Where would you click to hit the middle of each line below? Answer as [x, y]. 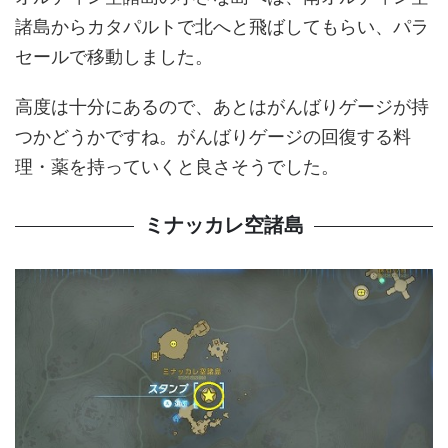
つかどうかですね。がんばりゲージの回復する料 [213, 137]
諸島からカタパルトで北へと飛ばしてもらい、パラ [222, 27]
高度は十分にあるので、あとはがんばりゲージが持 [222, 107]
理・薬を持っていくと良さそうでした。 [177, 167]
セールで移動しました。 [114, 57]
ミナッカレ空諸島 [224, 225]
